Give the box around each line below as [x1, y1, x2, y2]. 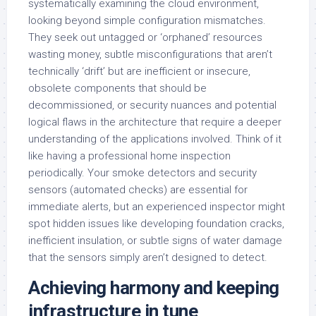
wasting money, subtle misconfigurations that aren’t [28, 47, 272, 61]
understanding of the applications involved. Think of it [28, 132, 281, 145]
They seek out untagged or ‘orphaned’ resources [28, 30, 262, 44]
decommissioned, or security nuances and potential [28, 98, 276, 111]
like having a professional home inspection [28, 149, 231, 162]
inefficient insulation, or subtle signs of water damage [28, 233, 282, 247]
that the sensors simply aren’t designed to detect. [28, 250, 267, 264]
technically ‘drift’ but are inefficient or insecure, [28, 64, 250, 78]
